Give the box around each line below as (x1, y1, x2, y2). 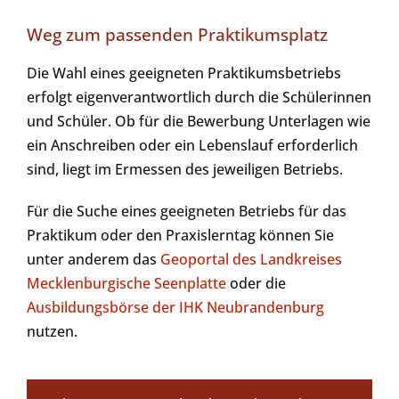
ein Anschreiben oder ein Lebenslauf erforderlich (26, 135, 358, 156)
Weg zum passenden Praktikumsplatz (26, 21, 328, 46)
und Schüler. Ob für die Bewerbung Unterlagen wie (26, 111, 370, 132)
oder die (225, 273, 286, 294)
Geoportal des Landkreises (159, 249, 342, 270)
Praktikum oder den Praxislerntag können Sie (26, 225, 334, 246)
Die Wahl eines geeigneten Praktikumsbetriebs (26, 63, 341, 84)
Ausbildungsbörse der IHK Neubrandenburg (26, 297, 324, 318)
